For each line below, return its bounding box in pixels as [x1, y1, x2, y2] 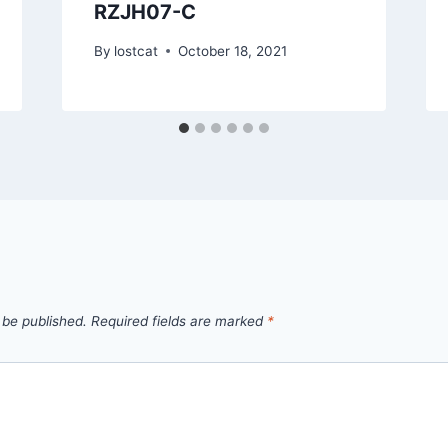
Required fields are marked [91, 313, 267, 330]
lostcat [113, 42, 158, 59]
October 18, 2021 [177, 42, 287, 59]
